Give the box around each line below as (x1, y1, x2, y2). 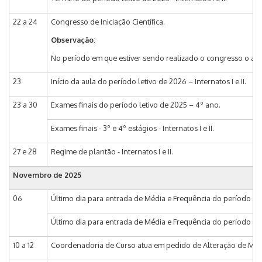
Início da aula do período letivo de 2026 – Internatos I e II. (51, 77, 246, 87)
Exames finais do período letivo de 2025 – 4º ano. (51, 100, 220, 110)
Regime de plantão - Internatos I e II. (51, 147, 173, 157)
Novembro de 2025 (13, 170, 81, 180)
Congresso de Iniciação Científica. (51, 17, 165, 27)
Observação (51, 35, 94, 45)
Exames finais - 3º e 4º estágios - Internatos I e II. (51, 123, 214, 133)
